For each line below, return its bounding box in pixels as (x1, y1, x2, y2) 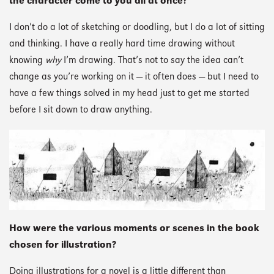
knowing (9, 56, 45, 66)
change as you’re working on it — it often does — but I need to (9, 73, 259, 83)
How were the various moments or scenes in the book (9, 224, 259, 234)
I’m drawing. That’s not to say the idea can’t (61, 56, 243, 66)
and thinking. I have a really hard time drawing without (9, 40, 235, 50)
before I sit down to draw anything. (9, 106, 152, 116)
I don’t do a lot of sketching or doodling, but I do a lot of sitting (9, 23, 265, 33)
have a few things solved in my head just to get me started (9, 89, 250, 99)
